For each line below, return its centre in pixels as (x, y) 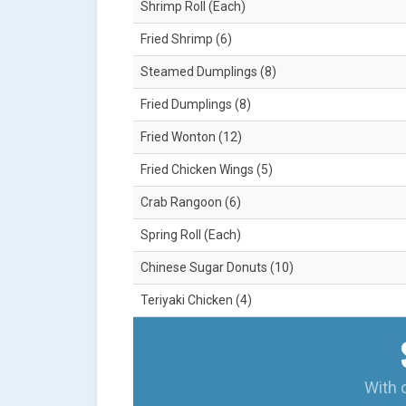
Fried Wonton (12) (191, 137)
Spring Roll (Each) (191, 235)
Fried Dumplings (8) (196, 105)
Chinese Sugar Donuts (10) (217, 268)
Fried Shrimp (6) (186, 39)
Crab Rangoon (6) (191, 203)
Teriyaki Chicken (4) (196, 300)
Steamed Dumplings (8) (208, 72)
